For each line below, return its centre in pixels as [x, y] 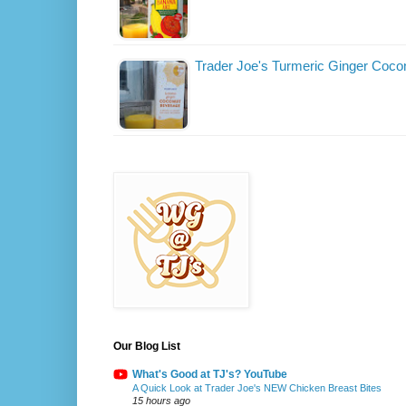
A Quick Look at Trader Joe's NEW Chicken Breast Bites [257, 388]
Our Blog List [147, 347]
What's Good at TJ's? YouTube [210, 375]
